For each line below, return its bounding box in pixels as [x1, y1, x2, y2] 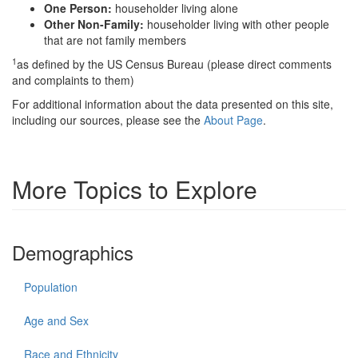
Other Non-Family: [44, 15, 147, 32]
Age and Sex [24, 312, 89, 328]
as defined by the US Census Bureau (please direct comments [17, 55, 332, 72]
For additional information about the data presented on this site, [12, 95, 333, 112]
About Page [204, 111, 263, 128]
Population [24, 278, 78, 295]
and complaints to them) [12, 71, 134, 88]
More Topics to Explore [12, 171, 257, 206]
